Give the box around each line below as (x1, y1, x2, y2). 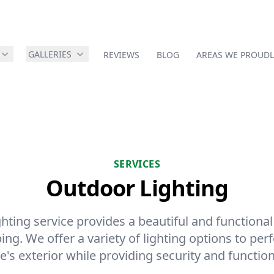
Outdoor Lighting (45, 173, 229, 203)
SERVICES (113, 157, 161, 171)
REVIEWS (103, 49, 139, 61)
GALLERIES (28, 48, 72, 60)
